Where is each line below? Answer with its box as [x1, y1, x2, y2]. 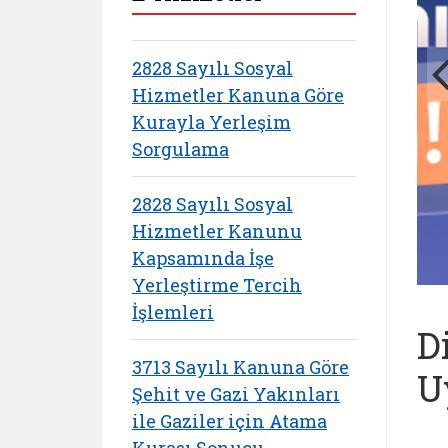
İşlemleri [132, 299, 214, 324]
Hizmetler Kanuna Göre [132, 82, 344, 107]
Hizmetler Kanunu [132, 218, 302, 243]
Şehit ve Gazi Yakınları [132, 381, 340, 406]
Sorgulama [132, 136, 229, 161]
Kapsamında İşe [132, 245, 274, 270]
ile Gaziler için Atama [132, 408, 327, 433]
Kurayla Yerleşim [132, 109, 291, 134]
